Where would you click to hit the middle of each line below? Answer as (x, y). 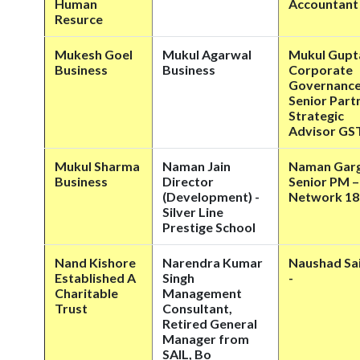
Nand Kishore (95, 262)
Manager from (206, 339)
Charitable (86, 293)
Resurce (79, 19)
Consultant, (197, 308)
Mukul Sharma (97, 166)
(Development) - (211, 196)
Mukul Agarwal (207, 54)
